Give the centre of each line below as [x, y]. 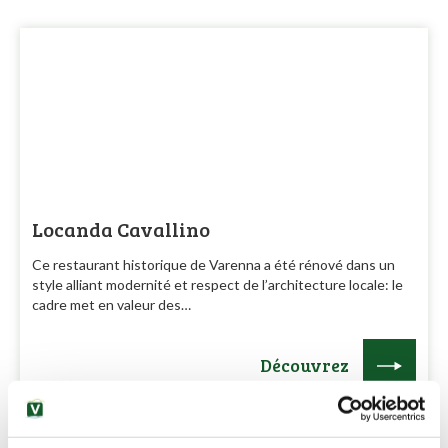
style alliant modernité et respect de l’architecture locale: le [217, 284]
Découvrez [304, 365]
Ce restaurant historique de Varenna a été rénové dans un [213, 264]
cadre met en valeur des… [111, 304]
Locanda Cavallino [121, 229]
